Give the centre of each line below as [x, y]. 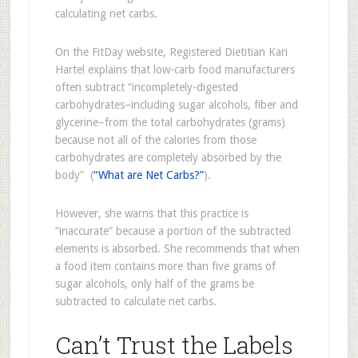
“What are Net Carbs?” [148, 175]
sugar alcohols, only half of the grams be [154, 284]
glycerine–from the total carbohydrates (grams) [170, 122]
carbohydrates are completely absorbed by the [168, 157]
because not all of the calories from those [155, 140]
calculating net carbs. [106, 14]
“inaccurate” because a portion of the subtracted [173, 231]
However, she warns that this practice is [151, 213]
